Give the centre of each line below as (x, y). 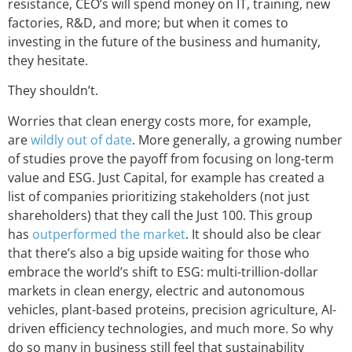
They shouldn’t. (53, 91)
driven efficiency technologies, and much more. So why (170, 328)
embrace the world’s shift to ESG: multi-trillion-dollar (163, 271)
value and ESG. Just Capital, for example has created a (166, 177)
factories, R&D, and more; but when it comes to (148, 22)
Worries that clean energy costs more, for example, (159, 121)
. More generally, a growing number (237, 139)
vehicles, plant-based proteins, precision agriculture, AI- (172, 309)
